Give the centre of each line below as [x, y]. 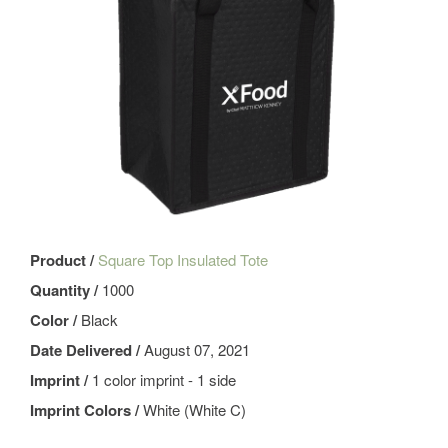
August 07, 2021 [197, 350]
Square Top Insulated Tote [183, 260]
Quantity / [66, 290]
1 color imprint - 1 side [164, 380]
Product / [64, 260]
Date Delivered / [87, 350]
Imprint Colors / [86, 410]
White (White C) [194, 410]
